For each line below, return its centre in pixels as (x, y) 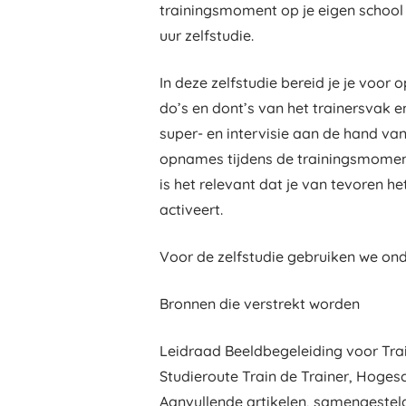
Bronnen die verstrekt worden (260, 304)
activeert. (191, 209)
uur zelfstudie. (207, 35)
